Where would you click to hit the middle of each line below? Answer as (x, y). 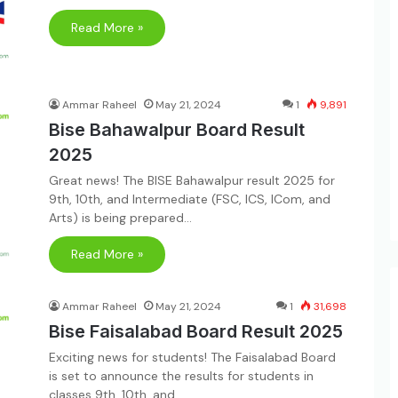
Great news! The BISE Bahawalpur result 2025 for (192, 180)
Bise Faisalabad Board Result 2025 (196, 331)
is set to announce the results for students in (181, 375)
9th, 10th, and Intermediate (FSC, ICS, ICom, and (190, 199)
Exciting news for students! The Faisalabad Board (192, 357)
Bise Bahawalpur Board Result (177, 129)
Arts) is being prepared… (120, 217)
